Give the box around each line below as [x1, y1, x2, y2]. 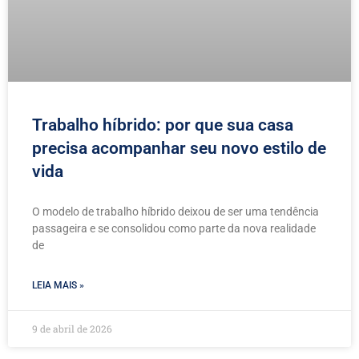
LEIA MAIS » [32, 279, 84, 291]
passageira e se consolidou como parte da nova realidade [32, 221, 316, 235]
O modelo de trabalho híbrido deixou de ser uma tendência [32, 204, 319, 218]
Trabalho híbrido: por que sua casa [32, 115, 293, 135]
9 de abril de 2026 [32, 321, 112, 335]
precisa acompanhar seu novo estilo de [32, 138, 326, 158]
